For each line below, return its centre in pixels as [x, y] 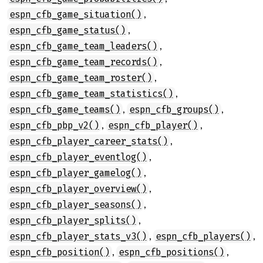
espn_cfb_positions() [171, 252]
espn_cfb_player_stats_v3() [78, 236]
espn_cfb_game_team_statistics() [91, 94]
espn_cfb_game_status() [68, 30]
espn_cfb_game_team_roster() [81, 78]
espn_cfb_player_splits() [73, 220]
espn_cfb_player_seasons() [75, 205]
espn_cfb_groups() [174, 109]
